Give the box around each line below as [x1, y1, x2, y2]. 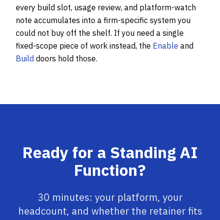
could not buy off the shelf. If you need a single [16, 28, 184, 38]
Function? [74, 160, 146, 180]
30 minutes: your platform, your [37, 191, 183, 204]
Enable [153, 41, 178, 51]
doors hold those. [34, 54, 97, 63]
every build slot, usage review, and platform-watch [16, 2, 196, 12]
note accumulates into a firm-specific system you [16, 15, 191, 25]
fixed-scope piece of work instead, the [16, 41, 153, 51]
